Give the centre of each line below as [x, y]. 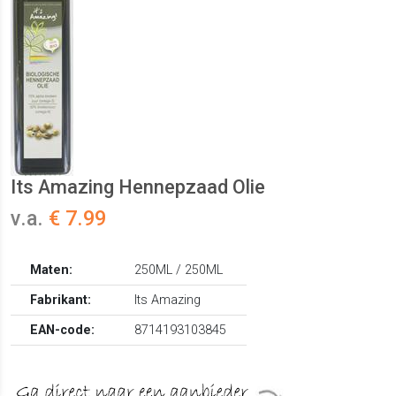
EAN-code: [63, 331]
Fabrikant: [61, 301]
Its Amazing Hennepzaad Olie [138, 187]
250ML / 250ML [179, 270]
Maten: [52, 270]
